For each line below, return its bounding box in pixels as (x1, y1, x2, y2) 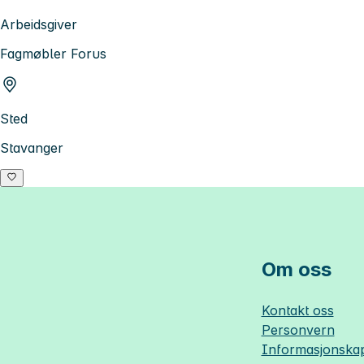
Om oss (261, 258, 331, 282)
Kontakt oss (261, 302, 334, 319)
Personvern (261, 322, 335, 339)
